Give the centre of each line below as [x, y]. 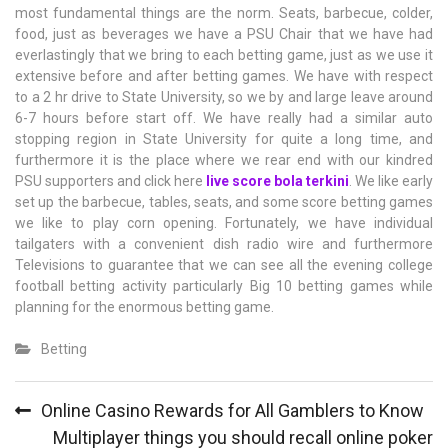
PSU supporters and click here [110, 181]
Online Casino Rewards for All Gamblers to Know [232, 411]
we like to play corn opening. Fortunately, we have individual [224, 223]
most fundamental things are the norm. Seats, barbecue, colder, [224, 13]
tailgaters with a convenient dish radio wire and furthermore [224, 244]
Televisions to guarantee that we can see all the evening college [224, 265]
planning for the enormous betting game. [144, 307]
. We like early [391, 181]
